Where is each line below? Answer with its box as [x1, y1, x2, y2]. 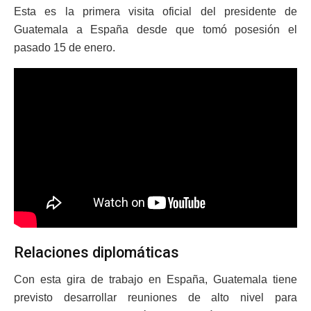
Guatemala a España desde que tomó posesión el [14, 24, 297, 36]
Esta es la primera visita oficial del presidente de [14, 6, 297, 18]
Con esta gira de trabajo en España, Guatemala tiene [14, 274, 297, 286]
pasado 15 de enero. [14, 42, 115, 54]
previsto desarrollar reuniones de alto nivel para [14, 292, 297, 304]
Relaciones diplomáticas [14, 244, 179, 262]
